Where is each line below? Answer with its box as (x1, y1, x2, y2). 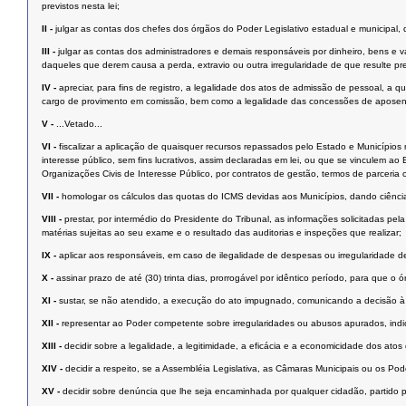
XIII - (42, 341, 62, 352)
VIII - (42, 214, 62, 225)
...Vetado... (56, 119, 102, 130)
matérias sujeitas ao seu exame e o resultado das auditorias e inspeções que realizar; (42, 227, 401, 238)
